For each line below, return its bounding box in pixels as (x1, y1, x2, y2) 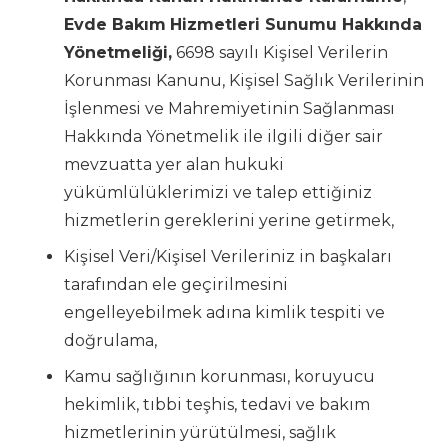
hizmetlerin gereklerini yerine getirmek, (64, 210, 394, 230)
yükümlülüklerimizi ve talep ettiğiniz (64, 182, 372, 202)
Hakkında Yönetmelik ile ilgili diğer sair (64, 126, 383, 146)
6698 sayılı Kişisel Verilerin (172, 42, 388, 62)
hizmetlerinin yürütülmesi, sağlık (64, 422, 336, 442)
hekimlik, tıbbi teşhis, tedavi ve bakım (64, 394, 370, 414)
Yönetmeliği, (64, 42, 172, 62)
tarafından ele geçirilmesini (64, 274, 288, 294)
